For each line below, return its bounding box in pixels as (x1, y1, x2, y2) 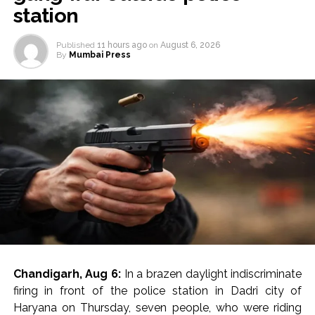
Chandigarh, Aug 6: (13, 267, 124, 281)
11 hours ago (96, 40, 147, 51)
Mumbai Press (68, 50, 131, 60)
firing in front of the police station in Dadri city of (13, 284, 302, 298)
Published (56, 40, 95, 51)
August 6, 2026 (160, 40, 220, 51)
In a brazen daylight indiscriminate (124, 267, 302, 281)
